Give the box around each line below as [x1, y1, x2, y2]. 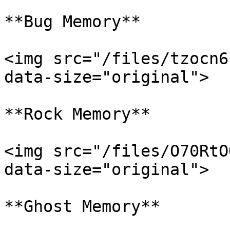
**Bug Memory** [4, 12, 141, 31]
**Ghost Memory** [4, 197, 160, 216]
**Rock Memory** [4, 105, 150, 123]
